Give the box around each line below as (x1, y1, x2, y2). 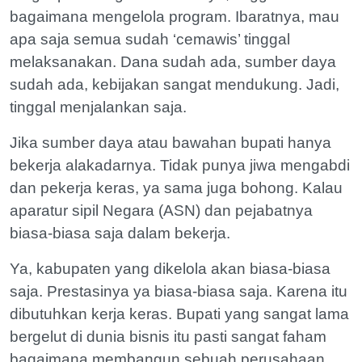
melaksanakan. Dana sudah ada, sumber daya (10, 53, 336, 70)
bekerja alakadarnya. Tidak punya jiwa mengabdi (10, 156, 350, 174)
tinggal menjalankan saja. (10, 98, 187, 116)
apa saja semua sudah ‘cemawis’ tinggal (10, 30, 290, 48)
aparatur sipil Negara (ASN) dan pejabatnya (10, 201, 313, 219)
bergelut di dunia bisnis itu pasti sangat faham (10, 327, 326, 345)
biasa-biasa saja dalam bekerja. (10, 224, 230, 242)
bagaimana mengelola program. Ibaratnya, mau (10, 7, 339, 25)
